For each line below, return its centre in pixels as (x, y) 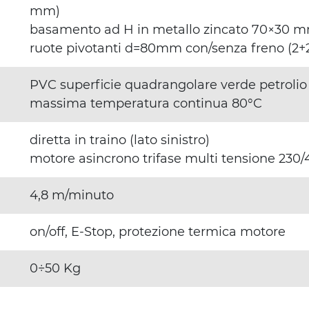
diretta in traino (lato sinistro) (120, 140)
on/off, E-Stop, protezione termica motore (158, 232)
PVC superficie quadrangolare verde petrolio (168, 85)
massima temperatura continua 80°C (146, 104)
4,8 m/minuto (72, 196)
